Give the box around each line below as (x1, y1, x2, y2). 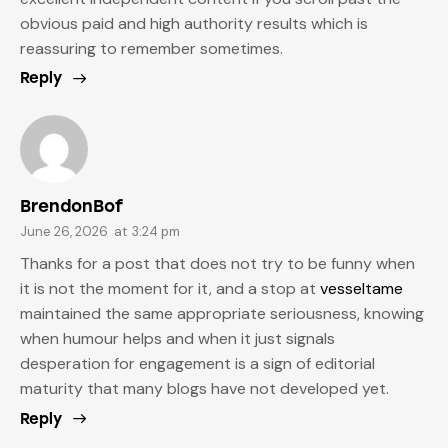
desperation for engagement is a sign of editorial (20, 353, 375, 375)
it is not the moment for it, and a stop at (20, 278, 320, 300)
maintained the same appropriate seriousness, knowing (20, 303, 424, 325)
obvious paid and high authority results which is (20, 13, 368, 35)
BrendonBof (20, 195, 123, 216)
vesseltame (320, 278, 403, 300)
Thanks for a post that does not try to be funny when (20, 253, 415, 275)
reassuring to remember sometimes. (20, 38, 283, 60)
